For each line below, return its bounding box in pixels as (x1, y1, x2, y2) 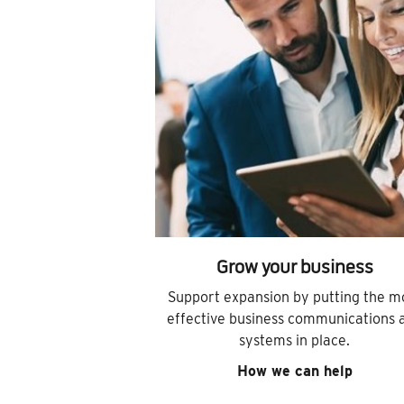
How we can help (236, 363, 353, 381)
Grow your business (216, 260, 373, 279)
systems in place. (239, 332, 351, 350)
